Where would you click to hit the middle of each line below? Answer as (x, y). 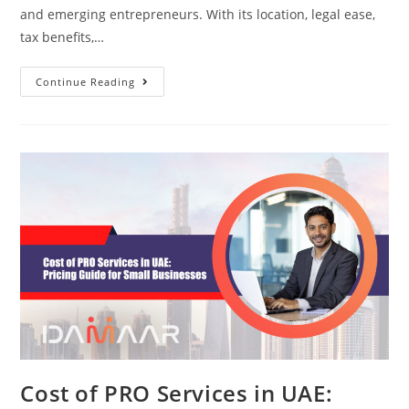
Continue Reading (86, 81)
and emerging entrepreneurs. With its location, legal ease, (198, 14)
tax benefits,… (63, 37)
